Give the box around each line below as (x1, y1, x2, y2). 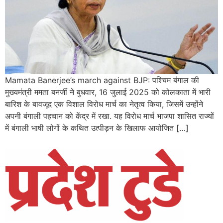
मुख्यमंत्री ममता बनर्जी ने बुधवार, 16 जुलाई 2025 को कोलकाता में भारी (5, 87, 211, 97)
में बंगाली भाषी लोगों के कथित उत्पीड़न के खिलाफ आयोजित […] (5, 122, 189, 133)
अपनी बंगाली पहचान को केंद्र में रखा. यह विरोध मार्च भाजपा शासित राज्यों (5, 111, 214, 121)
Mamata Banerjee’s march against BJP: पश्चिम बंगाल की (5, 75, 199, 85)
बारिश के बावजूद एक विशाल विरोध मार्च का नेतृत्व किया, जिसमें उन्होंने (5, 99, 203, 109)
